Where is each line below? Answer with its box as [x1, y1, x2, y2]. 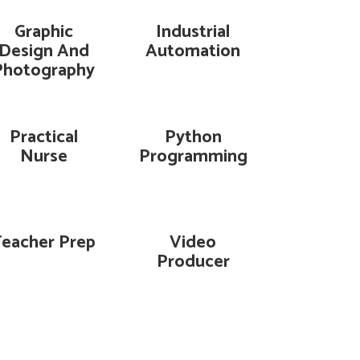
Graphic [14, 18, 73, 47]
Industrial [156, 18, 231, 47]
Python [164, 123, 222, 152]
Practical [9, 123, 78, 152]
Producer [156, 247, 230, 276]
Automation [145, 37, 241, 66]
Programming [138, 142, 247, 171]
